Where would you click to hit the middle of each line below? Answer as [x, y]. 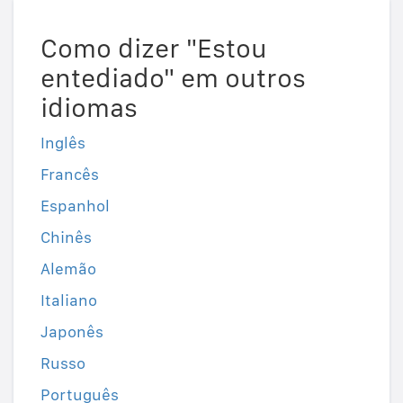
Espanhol [75, 206]
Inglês [63, 143]
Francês [70, 175]
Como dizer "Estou [154, 48]
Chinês [66, 237]
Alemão [68, 269]
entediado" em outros [173, 78]
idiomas [89, 107]
